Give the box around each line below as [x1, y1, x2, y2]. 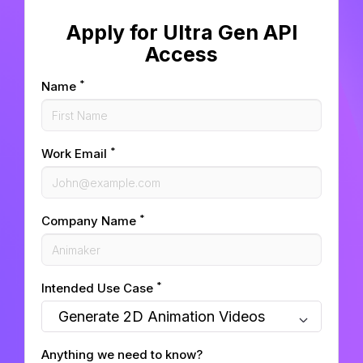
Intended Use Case [41, 280, 156, 297]
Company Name [41, 213, 139, 229]
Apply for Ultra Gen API [66, 20, 297, 45]
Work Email [41, 146, 110, 162]
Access [145, 42, 218, 67]
